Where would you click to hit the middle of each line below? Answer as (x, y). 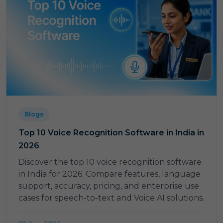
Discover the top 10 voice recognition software (110, 162)
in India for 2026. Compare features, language (110, 174)
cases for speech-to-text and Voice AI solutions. (111, 198)
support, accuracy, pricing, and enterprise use (109, 186)
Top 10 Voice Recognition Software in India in (111, 132)
